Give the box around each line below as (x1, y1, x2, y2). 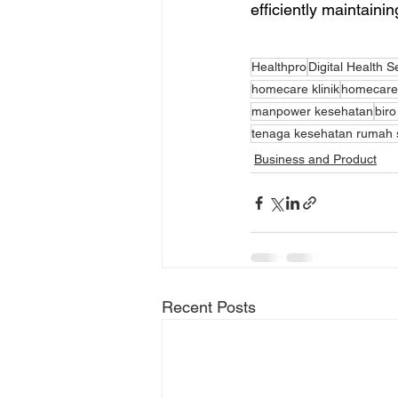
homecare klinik (251, 82, 339, 96)
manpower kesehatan (251, 104, 373, 118)
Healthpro (251, 60, 306, 74)
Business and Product (254, 152, 377, 166)
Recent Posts (162, 298, 256, 316)
